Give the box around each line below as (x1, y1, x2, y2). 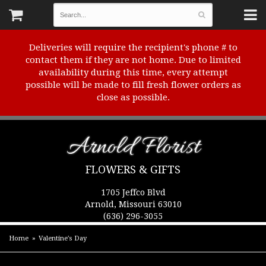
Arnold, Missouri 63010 (84, 199, 182, 209)
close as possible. (96, 92, 170, 103)
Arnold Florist (66, 131, 199, 164)
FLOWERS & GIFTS (85, 163, 180, 176)
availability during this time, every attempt (38, 67, 228, 78)
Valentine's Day (39, 235, 87, 242)
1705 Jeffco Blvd (100, 188, 166, 197)
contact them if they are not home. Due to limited (25, 55, 241, 65)
